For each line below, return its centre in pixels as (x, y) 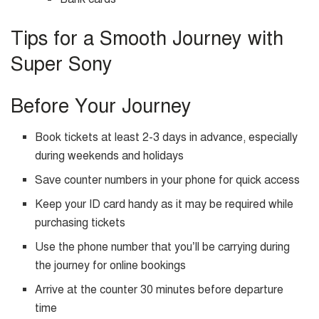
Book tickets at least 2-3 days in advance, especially (167, 138)
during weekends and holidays (110, 156)
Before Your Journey (101, 106)
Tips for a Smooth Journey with (147, 39)
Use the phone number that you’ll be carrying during (163, 247)
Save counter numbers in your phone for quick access (168, 181)
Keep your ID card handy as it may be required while (164, 205)
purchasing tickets (80, 223)
